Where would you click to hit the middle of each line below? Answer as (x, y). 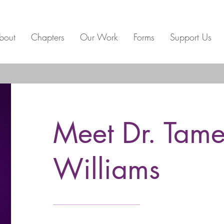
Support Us (190, 37)
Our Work (99, 37)
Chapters (47, 37)
